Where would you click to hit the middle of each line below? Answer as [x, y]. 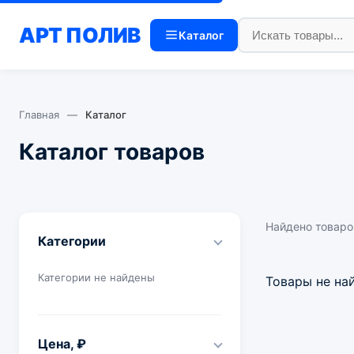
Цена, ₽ [62, 344]
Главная [39, 115]
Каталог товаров [112, 152]
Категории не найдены [96, 277]
